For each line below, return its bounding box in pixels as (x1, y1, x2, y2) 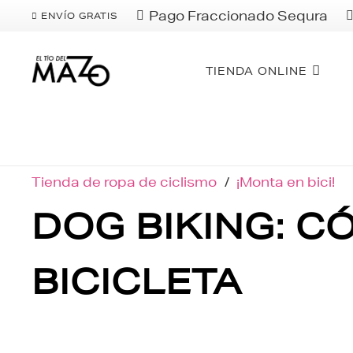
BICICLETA (32, 261, 242, 302)
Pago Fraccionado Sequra (149, 7, 329, 24)
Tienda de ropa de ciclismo (32, 173, 217, 190)
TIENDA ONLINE (205, 64, 307, 78)
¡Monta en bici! (236, 173, 336, 190)
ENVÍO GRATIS (41, 9, 119, 21)
